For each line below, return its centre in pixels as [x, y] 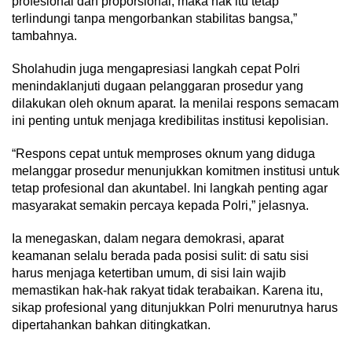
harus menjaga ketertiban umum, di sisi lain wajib [149, 273]
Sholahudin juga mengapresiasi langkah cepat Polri [156, 69]
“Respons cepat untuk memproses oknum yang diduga [163, 154]
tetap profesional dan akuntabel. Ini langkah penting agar [170, 189]
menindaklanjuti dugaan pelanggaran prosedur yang [158, 86]
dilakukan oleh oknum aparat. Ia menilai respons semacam [175, 104]
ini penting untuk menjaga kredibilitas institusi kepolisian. [170, 121]
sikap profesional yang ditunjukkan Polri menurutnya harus [175, 308]
